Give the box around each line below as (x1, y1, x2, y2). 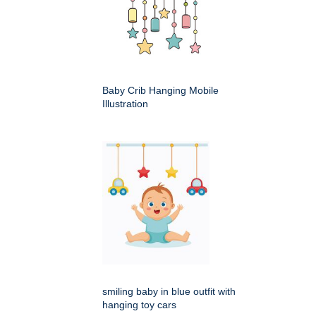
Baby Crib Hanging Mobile (102, 84, 219, 96)
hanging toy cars (102, 298, 176, 310)
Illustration (102, 97, 148, 109)
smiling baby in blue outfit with (102, 285, 236, 297)
